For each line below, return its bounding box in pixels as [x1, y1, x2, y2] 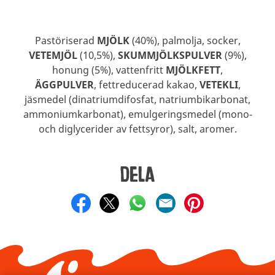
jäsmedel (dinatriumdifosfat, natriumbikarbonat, [25, 93, 250, 107]
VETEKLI [199, 78, 238, 92]
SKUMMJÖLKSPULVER [117, 48, 225, 63]
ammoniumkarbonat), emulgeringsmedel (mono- [23, 107, 252, 122]
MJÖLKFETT [166, 63, 220, 77]
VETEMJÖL [28, 48, 80, 63]
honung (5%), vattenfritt [52, 63, 166, 77]
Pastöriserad [34, 34, 97, 48]
